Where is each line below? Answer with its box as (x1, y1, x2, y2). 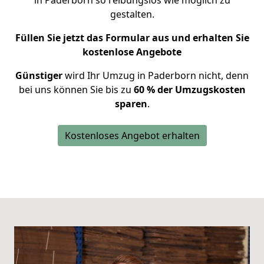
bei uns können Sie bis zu (18, 83, 134, 96)
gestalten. (110, 8, 154, 21)
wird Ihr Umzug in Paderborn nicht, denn (62, 69, 249, 82)
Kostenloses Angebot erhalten (64, 129, 200, 142)
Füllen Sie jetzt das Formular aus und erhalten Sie (15, 31, 249, 44)
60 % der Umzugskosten (133, 83, 246, 96)
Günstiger (15, 69, 62, 82)
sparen (114, 97, 147, 110)
